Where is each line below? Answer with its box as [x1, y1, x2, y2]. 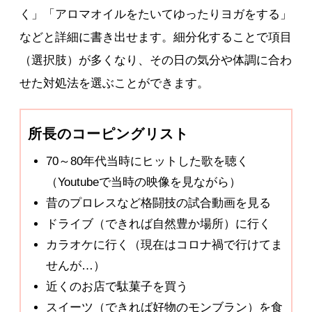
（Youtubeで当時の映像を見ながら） [45, 175, 241, 189]
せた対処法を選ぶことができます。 [19, 76, 210, 90]
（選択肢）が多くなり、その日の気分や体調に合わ [19, 53, 292, 67]
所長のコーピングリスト [28, 125, 189, 141]
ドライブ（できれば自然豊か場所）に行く [45, 217, 271, 231]
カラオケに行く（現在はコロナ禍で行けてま [45, 237, 283, 251]
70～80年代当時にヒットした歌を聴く [45, 154, 249, 168]
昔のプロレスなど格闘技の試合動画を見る [45, 196, 271, 210]
